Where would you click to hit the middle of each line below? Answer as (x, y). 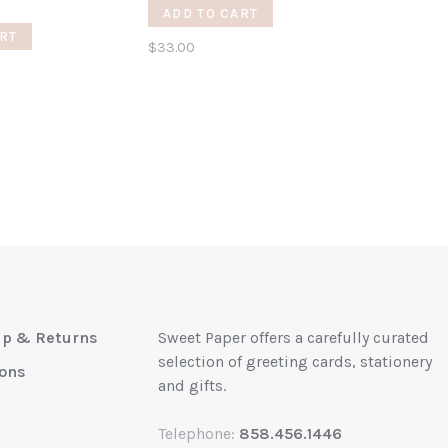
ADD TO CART (211, 14)
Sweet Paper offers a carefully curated (293, 338)
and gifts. (192, 386)
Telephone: (198, 434)
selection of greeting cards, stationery (295, 362)
